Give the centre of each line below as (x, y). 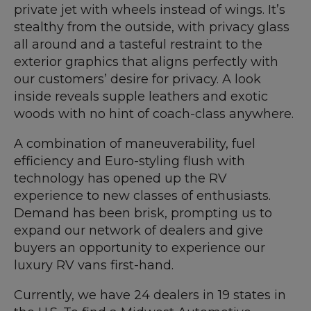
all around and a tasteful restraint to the (138, 45)
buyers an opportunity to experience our (140, 248)
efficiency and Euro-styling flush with (129, 161)
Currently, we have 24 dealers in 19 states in (150, 295)
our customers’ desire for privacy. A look (137, 79)
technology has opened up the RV (120, 179)
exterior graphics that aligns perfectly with (146, 62)
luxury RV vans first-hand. (94, 266)
